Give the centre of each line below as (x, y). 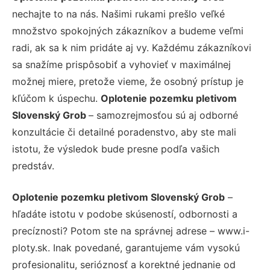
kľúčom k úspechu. (56, 98)
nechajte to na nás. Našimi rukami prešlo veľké (118, 14)
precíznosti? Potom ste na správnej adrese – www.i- (131, 231)
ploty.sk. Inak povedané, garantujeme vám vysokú (126, 247)
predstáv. (33, 165)
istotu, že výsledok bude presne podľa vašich (116, 149)
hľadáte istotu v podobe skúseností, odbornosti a (125, 214)
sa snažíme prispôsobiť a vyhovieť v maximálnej (121, 64)
